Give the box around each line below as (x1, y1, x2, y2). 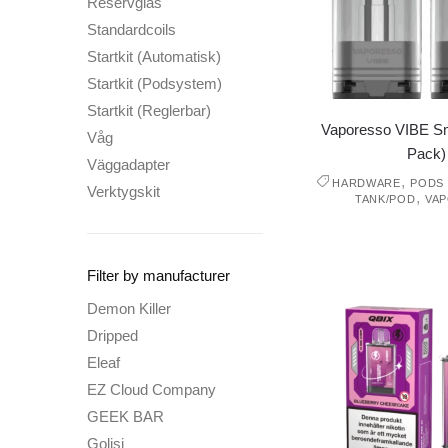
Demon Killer (87, 299, 171, 317)
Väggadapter (87, 155, 170, 173)
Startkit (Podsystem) (87, 74, 222, 92)
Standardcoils (87, 20, 176, 38)
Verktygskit (87, 182, 160, 200)
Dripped (87, 326, 138, 344)
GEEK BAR (87, 407, 164, 425)
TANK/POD (354, 193, 416, 206)
